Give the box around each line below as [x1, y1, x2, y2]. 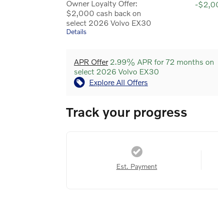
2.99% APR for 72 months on [108, 56, 214, 66]
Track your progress [66, 104, 187, 119]
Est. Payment [116, 162, 157, 170]
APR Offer [74, 56, 108, 66]
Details [66, 27, 87, 36]
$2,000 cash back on [66, 8, 141, 18]
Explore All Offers [89, 77, 148, 87]
